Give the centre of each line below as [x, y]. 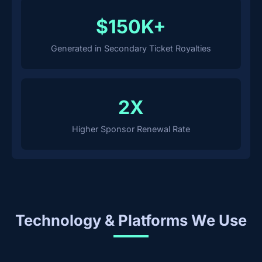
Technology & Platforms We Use [131, 220]
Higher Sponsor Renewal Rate [131, 129]
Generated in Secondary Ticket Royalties [131, 48]
